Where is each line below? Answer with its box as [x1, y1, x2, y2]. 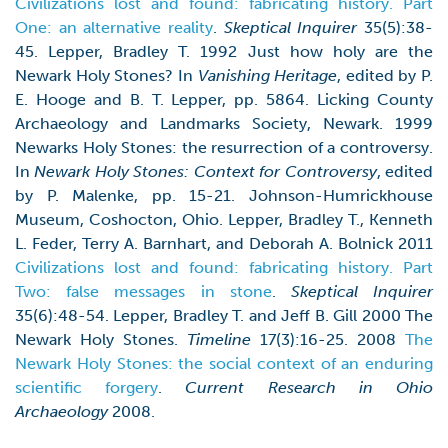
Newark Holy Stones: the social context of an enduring [15, 354, 433, 373]
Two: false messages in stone [15, 282, 272, 301]
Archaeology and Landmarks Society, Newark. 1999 [15, 114, 433, 133]
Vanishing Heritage [197, 66, 338, 85]
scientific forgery [15, 378, 159, 397]
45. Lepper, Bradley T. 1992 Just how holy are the [15, 42, 433, 61]
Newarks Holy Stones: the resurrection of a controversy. [15, 138, 433, 157]
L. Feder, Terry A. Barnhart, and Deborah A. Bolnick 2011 [15, 234, 433, 253]
